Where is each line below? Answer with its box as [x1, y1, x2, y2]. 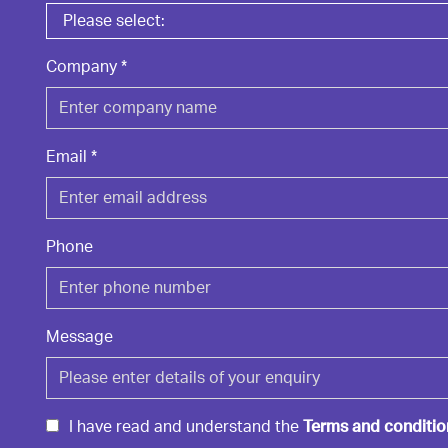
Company [45, 59, 121, 75]
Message [45, 329, 113, 345]
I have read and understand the [68, 419, 303, 435]
